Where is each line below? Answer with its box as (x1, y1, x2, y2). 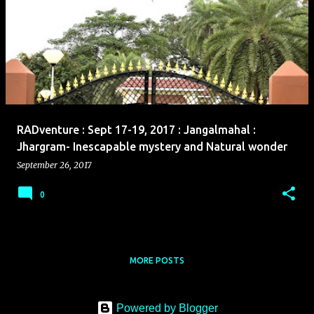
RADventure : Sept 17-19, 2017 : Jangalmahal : (17, 123, 256, 136)
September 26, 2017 (17, 160, 91, 170)
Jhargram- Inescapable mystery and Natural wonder (17, 140, 287, 153)
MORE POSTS (130, 256, 184, 265)
